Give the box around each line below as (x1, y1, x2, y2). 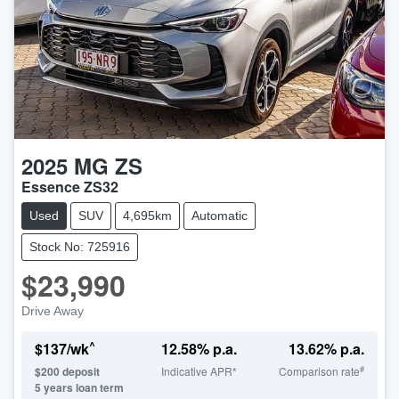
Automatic (191, 208, 248, 224)
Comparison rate (278, 363, 360, 379)
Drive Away (21, 304, 84, 319)
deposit (60, 363, 100, 380)
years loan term (41, 379, 124, 396)
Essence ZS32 (21, 176, 118, 198)
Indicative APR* (161, 363, 238, 379)
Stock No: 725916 (29, 240, 130, 255)
